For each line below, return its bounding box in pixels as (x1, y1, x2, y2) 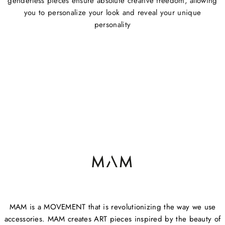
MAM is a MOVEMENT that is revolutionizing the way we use (9, 201, 216, 213)
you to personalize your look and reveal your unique (24, 7, 201, 18)
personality (94, 19, 131, 30)
